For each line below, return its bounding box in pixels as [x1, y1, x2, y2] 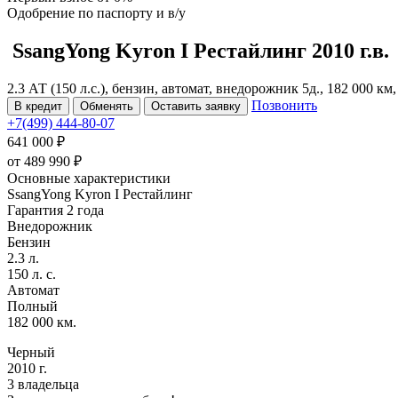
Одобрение [7, 5, 78, 20]
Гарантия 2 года [7, 202, 104, 218]
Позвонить [251, 97, 317, 113]
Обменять [80, 99, 133, 113]
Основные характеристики [7, 170, 171, 186]
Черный [7, 344, 55, 360]
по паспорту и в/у [78, 5, 186, 20]
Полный [7, 298, 58, 314]
